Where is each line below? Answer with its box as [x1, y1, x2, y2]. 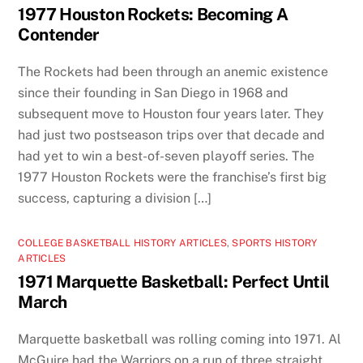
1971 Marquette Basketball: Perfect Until [18, 271, 330, 292]
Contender [18, 24, 100, 45]
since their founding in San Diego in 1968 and [18, 84, 289, 100]
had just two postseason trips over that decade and [18, 126, 326, 143]
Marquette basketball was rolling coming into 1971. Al [18, 331, 342, 347]
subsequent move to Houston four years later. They [18, 105, 325, 122]
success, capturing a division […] [18, 190, 212, 206]
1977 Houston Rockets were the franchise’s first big [18, 169, 327, 185]
